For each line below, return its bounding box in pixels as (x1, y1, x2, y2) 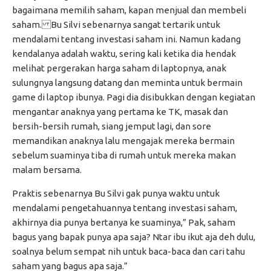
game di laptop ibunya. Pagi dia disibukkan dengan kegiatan (12, 92, 255, 103)
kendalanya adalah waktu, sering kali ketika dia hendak (12, 48, 236, 59)
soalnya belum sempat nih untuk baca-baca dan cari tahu (12, 246, 245, 257)
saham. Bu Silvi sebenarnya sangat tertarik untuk (12, 19, 220, 30)
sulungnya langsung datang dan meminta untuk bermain (12, 77, 243, 88)
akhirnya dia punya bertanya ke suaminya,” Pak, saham (12, 217, 235, 228)
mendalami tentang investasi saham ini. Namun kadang (12, 34, 241, 45)
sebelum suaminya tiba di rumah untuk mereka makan (12, 150, 236, 161)
